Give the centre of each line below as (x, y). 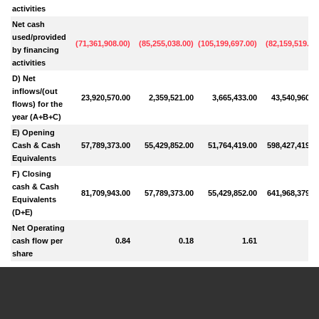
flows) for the (38, 104)
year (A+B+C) (37, 116)
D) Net (24, 78)
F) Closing (32, 173)
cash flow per (38, 240)
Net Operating (39, 228)
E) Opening (34, 132)
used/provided (40, 37)
